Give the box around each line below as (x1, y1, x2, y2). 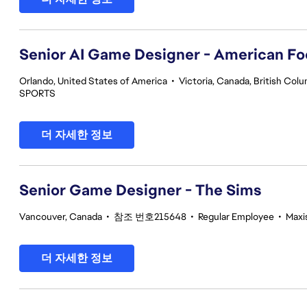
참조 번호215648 (114, 210, 186, 223)
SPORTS (19, 87, 56, 99)
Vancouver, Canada (19, 210, 102, 223)
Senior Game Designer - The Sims (19, 180, 262, 200)
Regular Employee (198, 210, 274, 223)
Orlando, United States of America (19, 75, 167, 87)
